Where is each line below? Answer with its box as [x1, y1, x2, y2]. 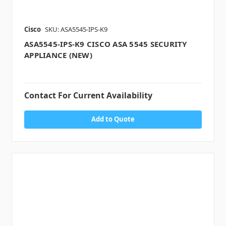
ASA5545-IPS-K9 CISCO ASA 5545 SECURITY [24, 39, 187, 49]
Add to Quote [91, 115, 135, 124]
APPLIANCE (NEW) [24, 50, 92, 61]
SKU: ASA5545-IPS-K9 [45, 25, 107, 34]
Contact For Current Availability [24, 90, 152, 101]
